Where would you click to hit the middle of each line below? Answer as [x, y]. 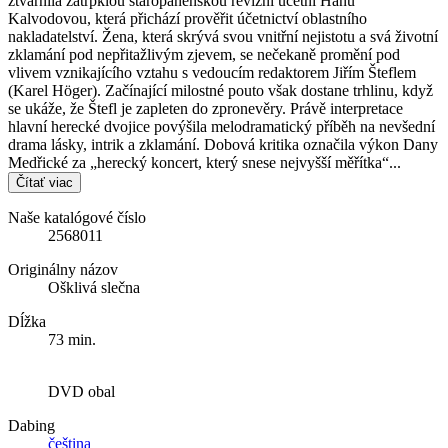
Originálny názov [63, 270]
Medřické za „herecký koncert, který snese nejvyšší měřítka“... [204, 163]
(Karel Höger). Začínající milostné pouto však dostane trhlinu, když [220, 91]
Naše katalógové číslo [77, 218]
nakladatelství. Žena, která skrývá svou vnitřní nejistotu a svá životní [223, 37]
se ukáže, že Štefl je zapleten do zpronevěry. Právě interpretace [205, 109]
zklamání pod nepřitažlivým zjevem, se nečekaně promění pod [204, 55]
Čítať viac [44, 183]
